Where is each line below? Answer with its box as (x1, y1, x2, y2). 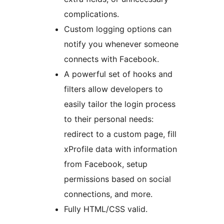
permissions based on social (64, 174, 171, 184)
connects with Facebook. (64, 54, 159, 64)
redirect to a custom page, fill (64, 129, 176, 139)
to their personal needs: (64, 114, 153, 124)
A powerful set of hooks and (64, 69, 172, 79)
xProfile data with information (64, 144, 177, 154)
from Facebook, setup (64, 159, 147, 169)
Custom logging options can (64, 24, 171, 34)
